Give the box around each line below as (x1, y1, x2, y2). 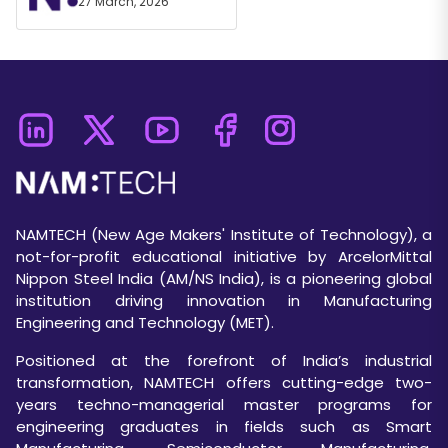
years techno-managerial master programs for (16, 393, 432, 415)
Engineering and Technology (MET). (16, 311, 274, 333)
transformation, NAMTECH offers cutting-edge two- (16, 371, 432, 393)
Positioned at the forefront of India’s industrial (16, 349, 432, 371)
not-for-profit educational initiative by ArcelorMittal (16, 245, 432, 267)
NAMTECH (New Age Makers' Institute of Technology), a (16, 223, 432, 245)
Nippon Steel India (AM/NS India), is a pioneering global (16, 267, 432, 289)
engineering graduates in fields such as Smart (16, 415, 432, 437)
